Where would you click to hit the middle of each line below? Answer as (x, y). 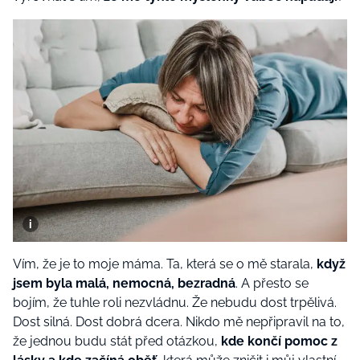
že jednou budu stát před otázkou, (117, 342)
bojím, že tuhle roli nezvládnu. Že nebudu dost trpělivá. (175, 303)
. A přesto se (272, 284)
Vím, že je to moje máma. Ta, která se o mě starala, (165, 264)
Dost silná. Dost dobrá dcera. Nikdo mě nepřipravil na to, (179, 322)
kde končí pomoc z (279, 342)
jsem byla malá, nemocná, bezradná (124, 284)
